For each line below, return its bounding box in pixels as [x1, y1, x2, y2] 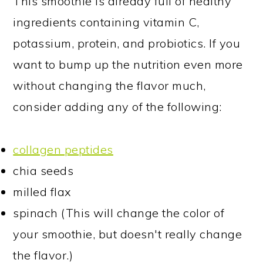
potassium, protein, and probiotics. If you [13, 36, 241, 51]
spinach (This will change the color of [13, 205, 225, 221]
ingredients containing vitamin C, [13, 15, 200, 30]
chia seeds [13, 163, 74, 178]
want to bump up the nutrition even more [13, 57, 243, 72]
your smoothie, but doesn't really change [13, 227, 242, 242]
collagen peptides [13, 142, 113, 157]
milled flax [13, 184, 72, 200]
